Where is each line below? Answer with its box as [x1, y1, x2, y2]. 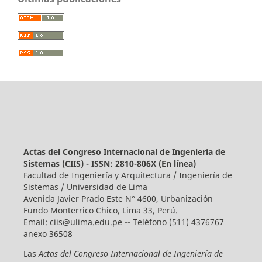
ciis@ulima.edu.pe [49, 216, 122, 227]
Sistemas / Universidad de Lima [23, 181, 147, 192]
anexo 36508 [23, 227, 73, 239]
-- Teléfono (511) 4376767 [122, 216, 224, 227]
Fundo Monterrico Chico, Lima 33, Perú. [23, 204, 178, 216]
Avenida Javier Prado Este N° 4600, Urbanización [23, 192, 213, 204]
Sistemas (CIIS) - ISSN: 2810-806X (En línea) [23, 157, 196, 169]
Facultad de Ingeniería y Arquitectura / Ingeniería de [23, 169, 232, 181]
